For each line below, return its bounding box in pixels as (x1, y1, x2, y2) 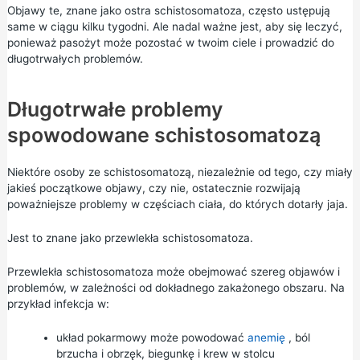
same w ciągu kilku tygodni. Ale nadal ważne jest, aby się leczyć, (6, 19, 342, 33)
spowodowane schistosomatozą (6, 123, 321, 148)
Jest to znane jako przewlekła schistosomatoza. (6, 231, 253, 245)
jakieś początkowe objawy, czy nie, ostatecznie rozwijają (6, 182, 301, 195)
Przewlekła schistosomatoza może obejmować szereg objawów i (6, 265, 340, 279)
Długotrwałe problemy (6, 97, 223, 122)
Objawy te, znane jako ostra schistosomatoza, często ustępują (6, 3, 330, 17)
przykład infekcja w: (6, 297, 109, 311)
